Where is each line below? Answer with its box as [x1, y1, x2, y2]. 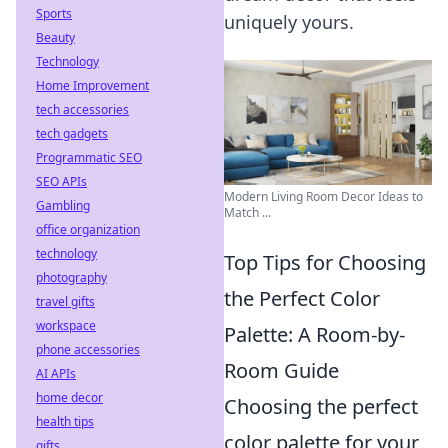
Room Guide [224, 356, 339, 384]
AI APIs [36, 365, 76, 382]
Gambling [36, 197, 90, 214]
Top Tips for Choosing [224, 248, 426, 276]
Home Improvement [36, 77, 149, 94]
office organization [36, 221, 140, 238]
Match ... [224, 203, 271, 221]
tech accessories [36, 101, 129, 118]
